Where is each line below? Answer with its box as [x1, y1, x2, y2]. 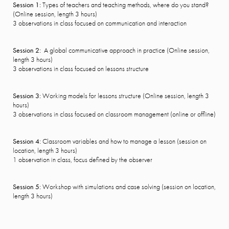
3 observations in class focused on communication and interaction [13, 18, 187, 28]
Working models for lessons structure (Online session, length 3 [41, 91, 209, 100]
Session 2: [13, 45, 42, 55]
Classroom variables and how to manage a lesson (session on [41, 136, 207, 146]
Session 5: [13, 182, 41, 191]
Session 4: [13, 136, 41, 146]
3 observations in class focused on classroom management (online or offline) [13, 109, 216, 119]
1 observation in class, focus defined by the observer [13, 155, 152, 164]
